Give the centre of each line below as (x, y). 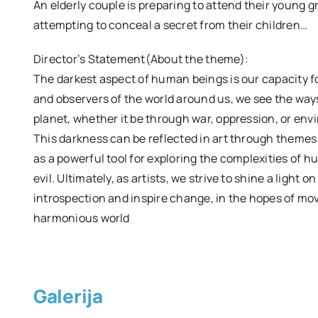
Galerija (68, 296)
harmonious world (81, 218)
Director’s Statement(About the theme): (141, 59)
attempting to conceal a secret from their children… (170, 24)
